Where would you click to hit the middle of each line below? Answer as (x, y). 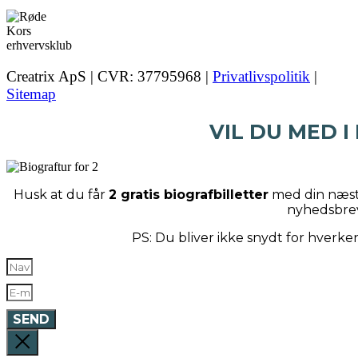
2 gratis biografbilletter (188, 195)
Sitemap (31, 93)
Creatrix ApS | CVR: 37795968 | (109, 76)
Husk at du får (61, 195)
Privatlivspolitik (261, 76)
